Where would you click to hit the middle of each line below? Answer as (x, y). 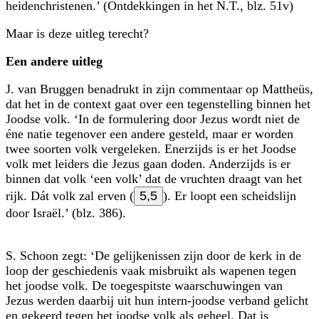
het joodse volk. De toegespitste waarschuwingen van (144, 285)
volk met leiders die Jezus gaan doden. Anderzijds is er (148, 163)
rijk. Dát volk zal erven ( (70, 195)
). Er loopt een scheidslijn (230, 195)
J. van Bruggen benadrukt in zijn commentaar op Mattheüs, (159, 89)
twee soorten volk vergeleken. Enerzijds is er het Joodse (151, 148)
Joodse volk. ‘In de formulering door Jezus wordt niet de (153, 119)
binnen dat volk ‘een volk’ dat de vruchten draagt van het (154, 178)
